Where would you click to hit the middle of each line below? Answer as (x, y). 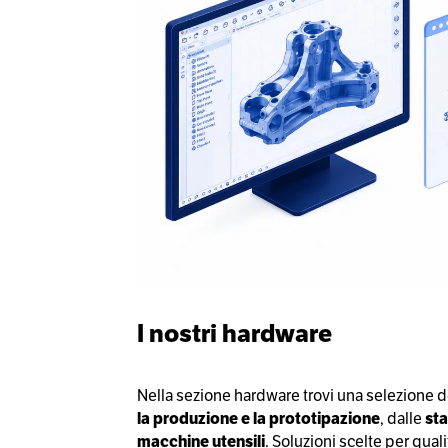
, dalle (402, 418)
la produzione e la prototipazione (258, 418)
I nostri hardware (234, 332)
